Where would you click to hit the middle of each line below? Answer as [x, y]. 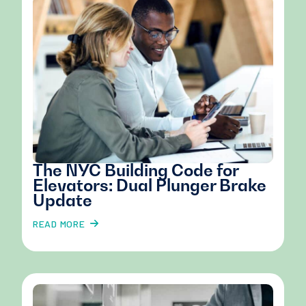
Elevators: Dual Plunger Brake [150, 186]
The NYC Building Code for [136, 171]
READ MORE [59, 224]
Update [62, 201]
